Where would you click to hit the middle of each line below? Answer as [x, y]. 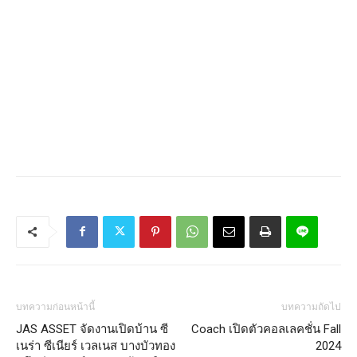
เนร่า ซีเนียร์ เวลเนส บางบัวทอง [96, 345]
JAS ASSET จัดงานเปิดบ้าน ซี [92, 329]
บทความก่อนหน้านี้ [55, 306]
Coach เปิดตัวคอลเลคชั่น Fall [266, 329]
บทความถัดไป [311, 306]
